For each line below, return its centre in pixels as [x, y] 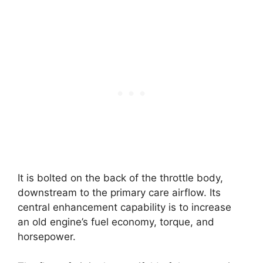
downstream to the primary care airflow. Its [119, 193]
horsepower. [48, 237]
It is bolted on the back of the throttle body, [120, 178]
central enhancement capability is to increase [124, 207]
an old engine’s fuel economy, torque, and [116, 222]
